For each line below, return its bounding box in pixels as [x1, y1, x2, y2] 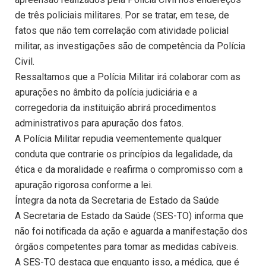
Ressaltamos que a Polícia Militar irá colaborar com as [15, 71, 240, 83]
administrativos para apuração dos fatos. [15, 118, 183, 129]
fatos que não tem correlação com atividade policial [15, 25, 229, 37]
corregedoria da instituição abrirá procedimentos [15, 102, 216, 114]
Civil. [15, 56, 34, 68]
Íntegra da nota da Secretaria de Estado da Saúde [15, 195, 219, 207]
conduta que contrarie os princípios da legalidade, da [15, 148, 233, 160]
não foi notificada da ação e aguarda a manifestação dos [15, 226, 248, 237]
